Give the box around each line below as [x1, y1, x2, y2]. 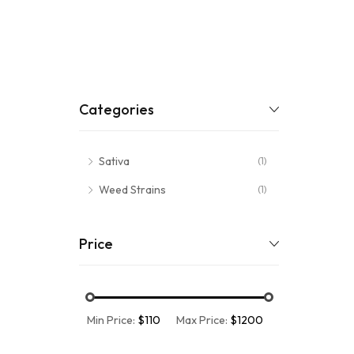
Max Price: [176, 313, 230, 327]
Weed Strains [99, 183, 166, 197]
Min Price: [87, 313, 137, 327]
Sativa [99, 154, 130, 168]
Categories [79, 100, 154, 119]
